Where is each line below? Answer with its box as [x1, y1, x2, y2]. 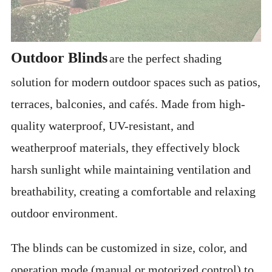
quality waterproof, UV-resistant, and [11, 118, 195, 132]
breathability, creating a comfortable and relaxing [11, 184, 256, 198]
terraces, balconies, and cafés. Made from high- [11, 97, 246, 110]
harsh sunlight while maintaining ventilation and [11, 162, 251, 176]
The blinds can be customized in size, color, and [11, 240, 248, 254]
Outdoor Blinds [11, 49, 108, 66]
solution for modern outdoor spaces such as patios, [11, 75, 261, 89]
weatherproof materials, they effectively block [11, 140, 240, 154]
